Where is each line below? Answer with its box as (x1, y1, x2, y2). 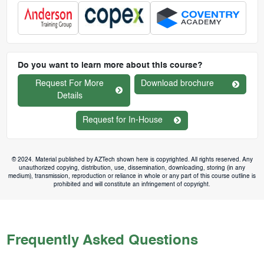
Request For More (35, 80, 104, 88)
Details (57, 92, 82, 101)
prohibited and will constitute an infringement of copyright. (54, 181, 210, 188)
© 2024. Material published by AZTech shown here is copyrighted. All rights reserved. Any (11, 157, 253, 163)
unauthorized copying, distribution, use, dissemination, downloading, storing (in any (19, 165, 245, 171)
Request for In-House (82, 115, 163, 124)
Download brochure (141, 80, 214, 88)
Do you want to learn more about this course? (17, 61, 203, 70)
